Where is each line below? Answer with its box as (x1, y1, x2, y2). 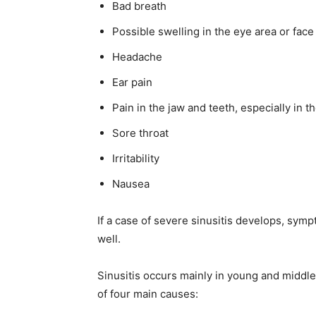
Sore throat (112, 126, 169, 140)
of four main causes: (97, 287, 198, 301)
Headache (112, 50, 162, 64)
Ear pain (112, 75, 152, 90)
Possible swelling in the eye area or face (112, 25, 314, 39)
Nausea (112, 177, 150, 191)
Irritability (112, 152, 159, 166)
